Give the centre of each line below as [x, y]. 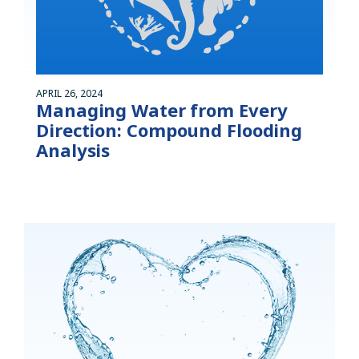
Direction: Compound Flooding [169, 129]
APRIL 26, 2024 [69, 93]
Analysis [73, 149]
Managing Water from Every [162, 109]
